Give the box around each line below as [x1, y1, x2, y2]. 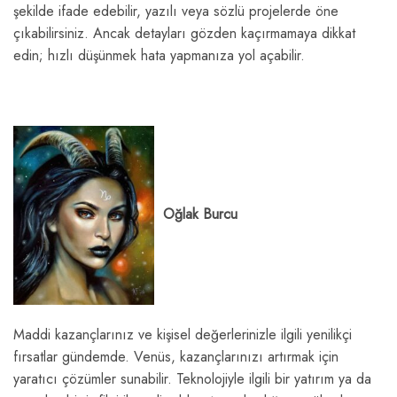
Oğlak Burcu [154, 203, 237, 224]
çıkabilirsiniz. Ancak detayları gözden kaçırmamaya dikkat [13, 23, 355, 44]
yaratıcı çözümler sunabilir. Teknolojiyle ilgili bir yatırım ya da [13, 368, 371, 389]
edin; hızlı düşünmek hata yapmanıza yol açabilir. [13, 45, 305, 66]
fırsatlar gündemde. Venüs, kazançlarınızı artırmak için [13, 346, 339, 367]
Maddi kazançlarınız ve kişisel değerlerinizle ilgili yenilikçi [13, 323, 352, 345]
